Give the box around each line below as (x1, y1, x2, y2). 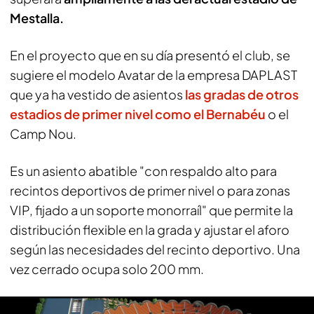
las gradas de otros (185, 86, 299, 102)
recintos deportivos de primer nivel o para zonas (10, 182, 290, 198)
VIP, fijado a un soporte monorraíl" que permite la (10, 201, 293, 218)
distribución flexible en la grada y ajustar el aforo (10, 221, 289, 238)
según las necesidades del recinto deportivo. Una (10, 240, 300, 257)
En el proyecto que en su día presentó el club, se (10, 46, 290, 63)
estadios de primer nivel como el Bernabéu (10, 105, 266, 122)
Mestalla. (10, 9, 64, 26)
